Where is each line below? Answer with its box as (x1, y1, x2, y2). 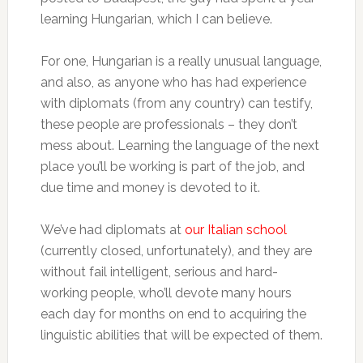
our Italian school (184, 222, 287, 237)
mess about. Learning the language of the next (40, 138, 319, 153)
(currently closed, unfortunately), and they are (40, 243, 312, 258)
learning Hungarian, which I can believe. (40, 11, 272, 27)
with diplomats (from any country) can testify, (40, 96, 313, 111)
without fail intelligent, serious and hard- (40, 264, 278, 280)
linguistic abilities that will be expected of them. (40, 327, 322, 343)
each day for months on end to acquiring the (40, 306, 306, 322)
